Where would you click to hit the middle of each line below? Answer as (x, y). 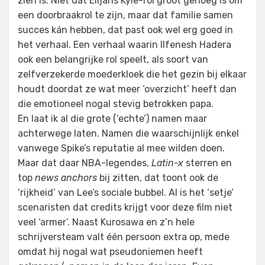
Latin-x (167, 163)
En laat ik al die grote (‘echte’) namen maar (112, 119)
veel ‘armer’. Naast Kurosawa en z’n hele (106, 222)
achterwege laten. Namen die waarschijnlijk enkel (128, 134)
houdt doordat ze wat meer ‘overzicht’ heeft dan (127, 89)
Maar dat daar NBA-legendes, (85, 163)
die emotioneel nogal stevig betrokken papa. (116, 104)
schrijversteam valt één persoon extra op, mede (124, 237)
